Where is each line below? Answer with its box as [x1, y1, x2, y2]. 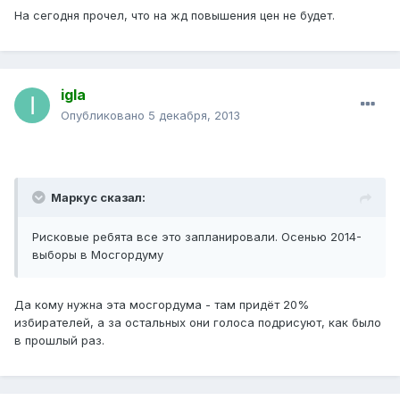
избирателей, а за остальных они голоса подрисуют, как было [14, 315, 381, 330]
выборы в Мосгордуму [32, 247, 163, 262]
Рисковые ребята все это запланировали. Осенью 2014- [32, 229, 362, 245]
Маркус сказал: [51, 190, 146, 205]
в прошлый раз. [14, 333, 104, 348]
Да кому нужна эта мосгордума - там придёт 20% [14, 297, 309, 312]
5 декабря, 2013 [148, 108, 240, 123]
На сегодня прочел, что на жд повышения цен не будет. [14, 8, 335, 23]
